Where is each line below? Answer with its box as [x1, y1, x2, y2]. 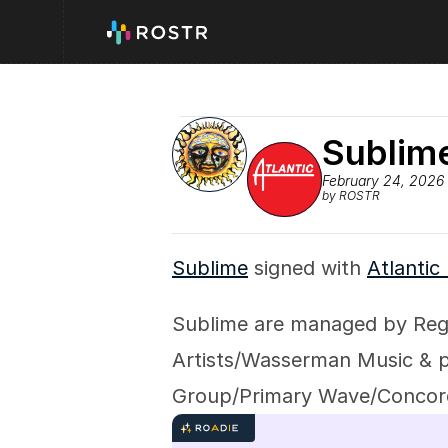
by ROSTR [322, 188, 380, 203]
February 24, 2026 [322, 172, 444, 189]
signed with [248, 256, 367, 280]
